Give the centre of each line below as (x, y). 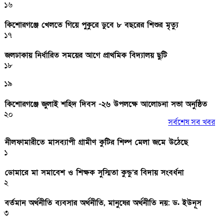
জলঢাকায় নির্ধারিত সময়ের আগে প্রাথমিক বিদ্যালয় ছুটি (86, 55)
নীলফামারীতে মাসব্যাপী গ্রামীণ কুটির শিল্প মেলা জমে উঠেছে (97, 142)
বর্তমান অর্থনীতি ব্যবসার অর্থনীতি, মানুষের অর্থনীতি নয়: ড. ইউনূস (103, 203)
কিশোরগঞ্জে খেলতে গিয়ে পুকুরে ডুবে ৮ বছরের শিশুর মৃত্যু (92, 25)
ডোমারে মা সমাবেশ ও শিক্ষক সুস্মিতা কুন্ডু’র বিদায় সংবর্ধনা (94, 173)
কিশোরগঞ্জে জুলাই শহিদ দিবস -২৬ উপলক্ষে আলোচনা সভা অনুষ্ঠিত (106, 104)
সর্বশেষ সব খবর (192, 122)
